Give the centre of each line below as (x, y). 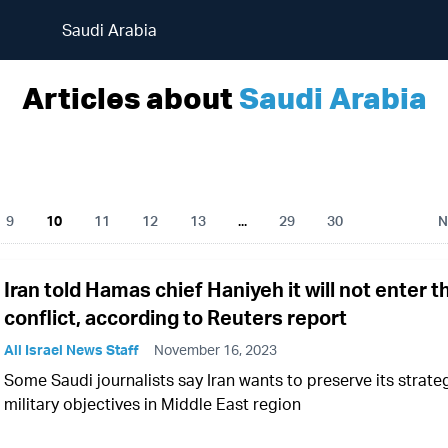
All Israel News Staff (71, 349)
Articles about (130, 97)
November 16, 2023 (215, 349)
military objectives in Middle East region (152, 404)
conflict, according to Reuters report (175, 317)
